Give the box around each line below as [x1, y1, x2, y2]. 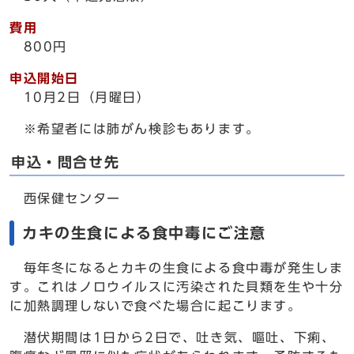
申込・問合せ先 [11, 156, 120, 169]
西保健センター [9, 192, 121, 205]
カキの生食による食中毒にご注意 [22, 225, 267, 240]
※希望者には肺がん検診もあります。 [9, 122, 260, 135]
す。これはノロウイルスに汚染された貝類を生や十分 [9, 281, 344, 293]
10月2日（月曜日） [23, 91, 151, 104]
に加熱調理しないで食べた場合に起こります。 [9, 299, 302, 312]
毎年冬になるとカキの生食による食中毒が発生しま [9, 262, 344, 274]
